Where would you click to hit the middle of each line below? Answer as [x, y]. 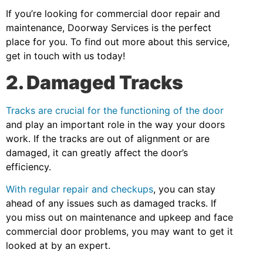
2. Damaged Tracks [95, 82]
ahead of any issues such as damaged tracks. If [111, 203]
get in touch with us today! [65, 56]
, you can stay [184, 189]
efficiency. [28, 166]
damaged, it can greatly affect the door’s [97, 152]
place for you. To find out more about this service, [118, 42]
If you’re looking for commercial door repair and [113, 14]
